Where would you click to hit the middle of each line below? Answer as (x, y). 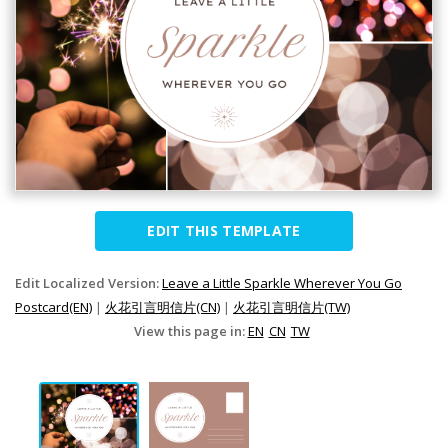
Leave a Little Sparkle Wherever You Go (282, 282)
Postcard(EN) (53, 306)
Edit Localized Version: (88, 282)
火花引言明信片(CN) (162, 306)
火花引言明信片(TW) (291, 306)
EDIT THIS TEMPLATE (224, 230)
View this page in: (190, 330)
